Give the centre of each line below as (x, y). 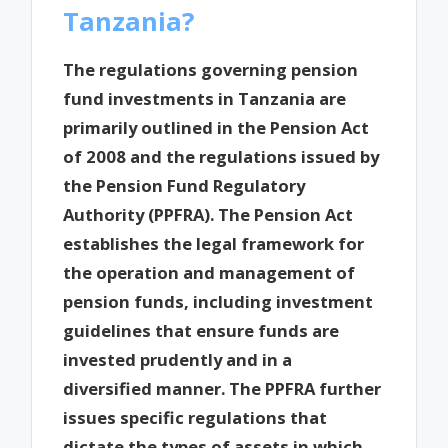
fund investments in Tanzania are (205, 98)
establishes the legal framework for (214, 243)
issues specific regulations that (195, 417)
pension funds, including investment (218, 301)
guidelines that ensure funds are (201, 330)
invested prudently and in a (178, 359)
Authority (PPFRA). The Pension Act (208, 214)
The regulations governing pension (211, 69)
